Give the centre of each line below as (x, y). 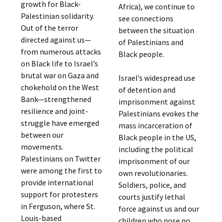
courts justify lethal (152, 197)
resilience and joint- (55, 111)
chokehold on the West (60, 87)
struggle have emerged (60, 123)
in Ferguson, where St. (58, 206)
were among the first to (62, 171)
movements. (42, 147)
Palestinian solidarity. (58, 16)
